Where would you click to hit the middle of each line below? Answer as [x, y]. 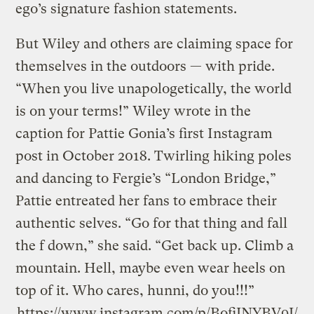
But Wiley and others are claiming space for [155, 43]
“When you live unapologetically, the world [154, 88]
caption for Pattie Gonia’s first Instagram [144, 133]
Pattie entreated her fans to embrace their [146, 200]
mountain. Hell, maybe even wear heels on [151, 268]
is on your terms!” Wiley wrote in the [134, 111]
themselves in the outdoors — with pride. [145, 66]
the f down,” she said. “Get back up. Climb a [155, 245]
